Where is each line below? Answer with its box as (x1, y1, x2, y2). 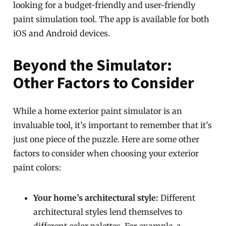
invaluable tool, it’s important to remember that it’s (13, 120, 212, 130)
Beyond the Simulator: (13, 55, 173, 75)
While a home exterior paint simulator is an (13, 106, 183, 116)
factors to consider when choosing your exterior (13, 148, 199, 158)
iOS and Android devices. (13, 28, 110, 38)
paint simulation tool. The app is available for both (13, 14, 210, 24)
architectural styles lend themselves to (33, 207, 183, 217)
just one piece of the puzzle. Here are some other (13, 134, 200, 144)
